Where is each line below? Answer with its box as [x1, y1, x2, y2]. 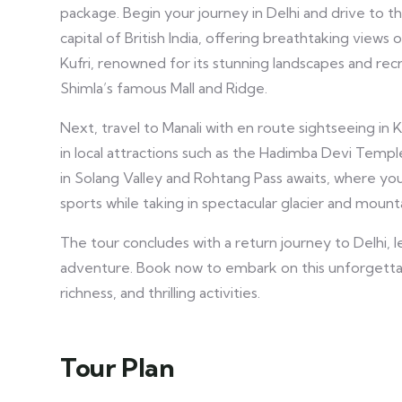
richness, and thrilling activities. [60, 284, 260, 301]
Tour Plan [60, 352, 175, 383]
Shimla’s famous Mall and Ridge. [60, 79, 267, 97]
